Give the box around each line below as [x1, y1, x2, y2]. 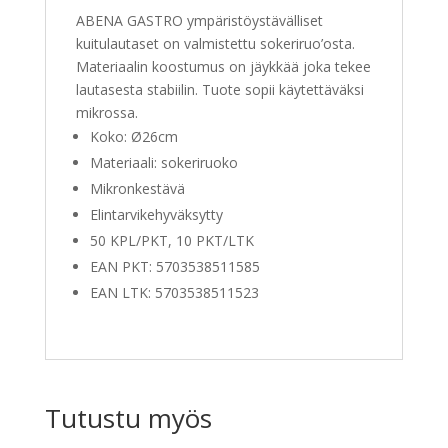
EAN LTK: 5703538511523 [89, 283, 259, 303]
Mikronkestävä [89, 179, 185, 199]
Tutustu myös [44, 400, 212, 437]
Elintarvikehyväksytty [89, 205, 223, 225]
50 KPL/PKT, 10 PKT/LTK [89, 231, 254, 251]
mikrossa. [75, 103, 138, 123]
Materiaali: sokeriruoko [89, 153, 238, 173]
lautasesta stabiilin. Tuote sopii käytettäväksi [75, 80, 364, 100]
